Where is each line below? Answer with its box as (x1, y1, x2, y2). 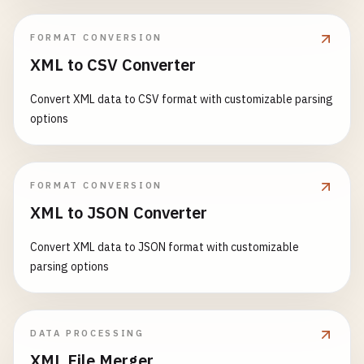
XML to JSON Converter (30, 201, 207, 223)
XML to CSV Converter (30, 54, 196, 76)
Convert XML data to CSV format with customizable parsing (30, 92, 333, 106)
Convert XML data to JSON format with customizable (30, 240, 299, 254)
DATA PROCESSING (30, 327, 145, 339)
